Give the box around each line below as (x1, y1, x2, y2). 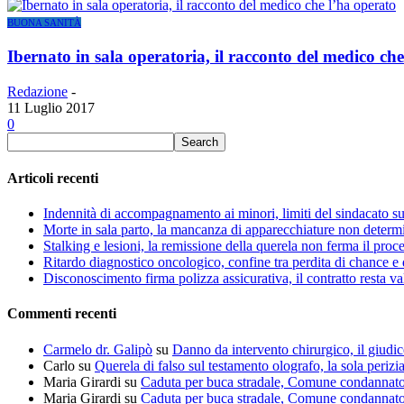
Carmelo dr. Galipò (43, 341, 152, 357)
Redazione (7, 83, 68, 99)
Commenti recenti (7, 306, 116, 322)
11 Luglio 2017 (7, 99, 95, 115)
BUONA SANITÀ (7, 17, 81, 29)
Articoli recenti (7, 170, 98, 186)
